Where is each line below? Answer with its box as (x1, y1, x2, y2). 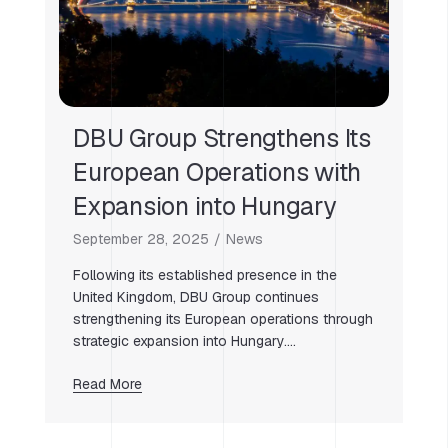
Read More (73, 374, 142, 393)
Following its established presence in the (73, 265, 337, 284)
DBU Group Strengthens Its (73, 121, 371, 154)
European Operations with (73, 155, 362, 188)
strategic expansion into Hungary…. (73, 331, 296, 350)
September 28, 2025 (73, 229, 209, 248)
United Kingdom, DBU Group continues (73, 287, 319, 306)
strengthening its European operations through (73, 309, 373, 328)
